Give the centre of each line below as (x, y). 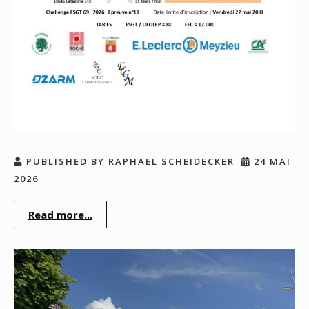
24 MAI (271, 161)
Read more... (60, 214)
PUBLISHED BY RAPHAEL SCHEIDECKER (129, 161)
